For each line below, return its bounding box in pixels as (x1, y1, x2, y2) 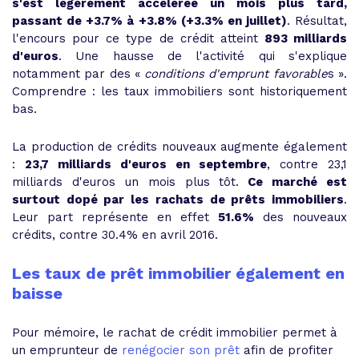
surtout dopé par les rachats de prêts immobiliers (12, 192, 344, 207)
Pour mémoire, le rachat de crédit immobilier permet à (12, 325, 337, 340)
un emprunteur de (12, 343, 122, 357)
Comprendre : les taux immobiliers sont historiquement (12, 84, 347, 99)
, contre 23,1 (267, 157, 347, 171)
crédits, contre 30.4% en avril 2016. (12, 228, 218, 242)
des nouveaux (254, 210, 347, 224)
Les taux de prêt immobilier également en (12, 264, 345, 283)
